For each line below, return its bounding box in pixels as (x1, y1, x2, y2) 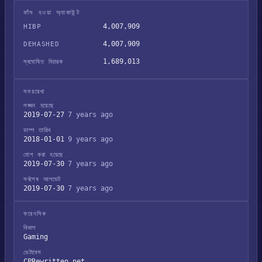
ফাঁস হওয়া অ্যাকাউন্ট (23, 9, 80, 16)
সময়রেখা (23, 88, 45, 95)
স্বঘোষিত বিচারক (23, 58, 63, 65)
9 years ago (68, 135, 113, 143)
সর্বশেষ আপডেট (23, 175, 61, 183)
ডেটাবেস (23, 249, 42, 256)
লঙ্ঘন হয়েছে (23, 102, 54, 109)
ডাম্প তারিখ (23, 126, 51, 134)
